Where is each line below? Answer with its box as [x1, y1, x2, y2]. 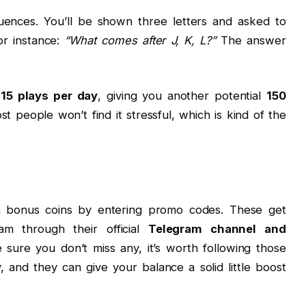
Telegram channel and [148, 221, 286, 236]
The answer [216, 33, 286, 47]
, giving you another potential [98, 89, 266, 103]
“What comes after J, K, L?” [64, 33, 217, 47]
